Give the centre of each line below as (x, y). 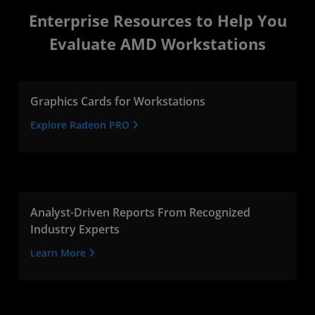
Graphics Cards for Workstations (118, 101)
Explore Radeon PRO (81, 124)
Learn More (59, 252)
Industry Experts (75, 229)
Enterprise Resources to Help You (157, 20)
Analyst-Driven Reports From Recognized (140, 212)
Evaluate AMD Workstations (157, 44)
